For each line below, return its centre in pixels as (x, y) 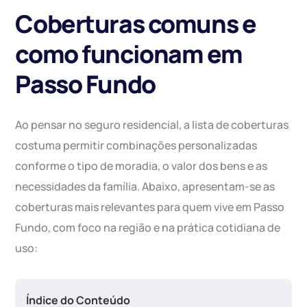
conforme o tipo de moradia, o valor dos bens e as (142, 166)
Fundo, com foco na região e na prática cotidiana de (148, 228)
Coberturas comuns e (136, 24)
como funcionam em (129, 54)
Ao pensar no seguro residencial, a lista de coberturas (152, 125)
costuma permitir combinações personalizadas (136, 146)
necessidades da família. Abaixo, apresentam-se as (145, 187)
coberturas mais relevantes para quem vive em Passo (150, 207)
